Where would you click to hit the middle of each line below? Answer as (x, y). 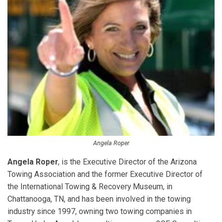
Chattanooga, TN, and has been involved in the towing (99, 199)
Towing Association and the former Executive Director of (105, 174)
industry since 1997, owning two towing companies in (100, 211)
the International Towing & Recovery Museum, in (90, 186)
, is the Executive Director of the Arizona (127, 162)
